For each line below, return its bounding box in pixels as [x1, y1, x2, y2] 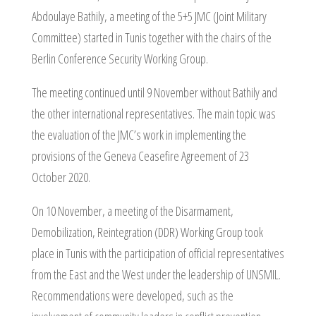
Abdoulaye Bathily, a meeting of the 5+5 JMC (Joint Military [31, 8, 267, 25]
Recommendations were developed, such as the [31, 287, 233, 304]
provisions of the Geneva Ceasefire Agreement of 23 [31, 147, 249, 164]
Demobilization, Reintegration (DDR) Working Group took [31, 224, 263, 241]
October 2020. [31, 169, 90, 186]
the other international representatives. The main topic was [31, 105, 276, 122]
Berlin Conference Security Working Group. [31, 50, 208, 67]
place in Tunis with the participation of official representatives [31, 245, 284, 262]
